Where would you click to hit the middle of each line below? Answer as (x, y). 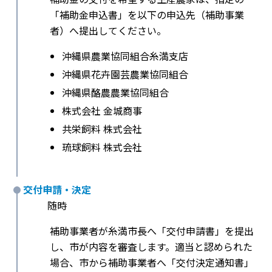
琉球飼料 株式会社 (102, 147)
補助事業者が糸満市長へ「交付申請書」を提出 (152, 231)
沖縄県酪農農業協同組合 (115, 93)
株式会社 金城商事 (102, 111)
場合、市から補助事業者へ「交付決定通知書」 (152, 263)
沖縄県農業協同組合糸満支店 (125, 56)
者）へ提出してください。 (108, 31)
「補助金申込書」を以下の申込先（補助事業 (147, 15)
